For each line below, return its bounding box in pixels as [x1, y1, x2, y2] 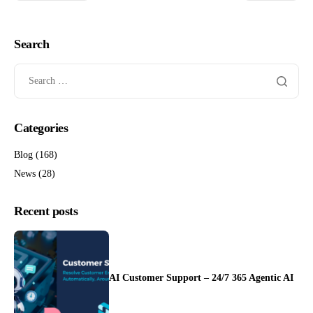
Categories [14, 121, 68, 136]
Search [14, 37, 50, 52]
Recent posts [14, 203, 78, 218]
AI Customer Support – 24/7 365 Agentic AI [109, 272, 295, 283]
